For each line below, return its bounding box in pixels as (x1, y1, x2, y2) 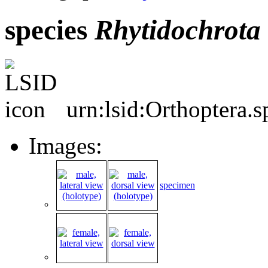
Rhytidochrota (95, 14, 261, 46)
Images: (29, 132, 102, 159)
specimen (160, 179, 195, 190)
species (5, 14, 95, 46)
